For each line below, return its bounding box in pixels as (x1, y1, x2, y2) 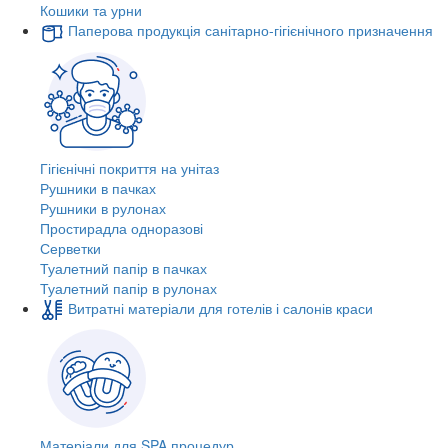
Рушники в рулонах (40, 197, 166, 218)
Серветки (40, 237, 101, 258)
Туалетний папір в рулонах (40, 277, 217, 298)
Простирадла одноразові (40, 217, 203, 238)
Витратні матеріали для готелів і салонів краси (68, 297, 373, 318)
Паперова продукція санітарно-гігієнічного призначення (68, 20, 433, 41)
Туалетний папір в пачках (40, 257, 207, 278)
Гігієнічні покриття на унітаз (40, 157, 219, 178)
